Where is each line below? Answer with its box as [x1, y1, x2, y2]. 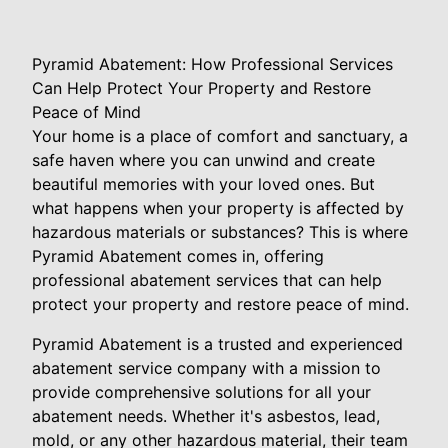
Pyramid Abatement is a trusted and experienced [32, 334, 403, 354]
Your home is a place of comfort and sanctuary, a [32, 126, 408, 146]
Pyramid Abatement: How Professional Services [32, 54, 393, 74]
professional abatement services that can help [32, 270, 382, 290]
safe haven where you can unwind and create [32, 150, 375, 170]
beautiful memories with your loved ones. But [32, 174, 375, 194]
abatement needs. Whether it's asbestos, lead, [32, 406, 380, 426]
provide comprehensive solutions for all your [32, 382, 371, 402]
